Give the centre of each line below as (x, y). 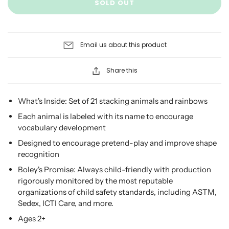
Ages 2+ (32, 219)
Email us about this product (123, 45)
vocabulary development (62, 128)
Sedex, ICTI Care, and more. (66, 203)
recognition (39, 154)
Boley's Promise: (48, 169)
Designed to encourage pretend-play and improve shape (117, 143)
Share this (122, 70)
